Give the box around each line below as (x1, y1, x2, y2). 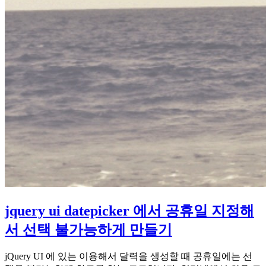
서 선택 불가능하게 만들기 (5, 221, 172, 237)
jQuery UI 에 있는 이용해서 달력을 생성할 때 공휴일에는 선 (5, 251, 252, 262)
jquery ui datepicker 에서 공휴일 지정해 (5, 202, 254, 218)
